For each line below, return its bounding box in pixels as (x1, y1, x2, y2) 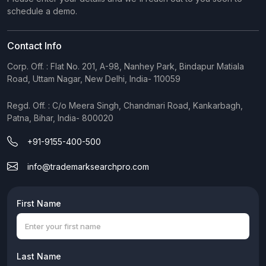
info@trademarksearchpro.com (27, 161, 149, 172)
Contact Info (7, 39, 62, 52)
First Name (17, 198, 61, 208)
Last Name (17, 251, 61, 261)
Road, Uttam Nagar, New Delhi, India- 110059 (7, 73, 180, 84)
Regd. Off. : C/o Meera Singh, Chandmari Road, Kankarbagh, (7, 100, 243, 110)
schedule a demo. (7, 5, 77, 16)
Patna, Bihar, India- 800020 (7, 112, 113, 123)
